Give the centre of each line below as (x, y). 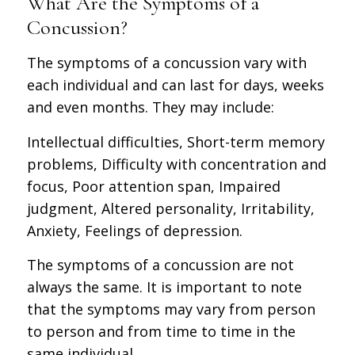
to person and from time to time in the (161, 331)
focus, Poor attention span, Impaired (153, 186)
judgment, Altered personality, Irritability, (170, 208)
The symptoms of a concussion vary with (166, 63)
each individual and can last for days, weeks (175, 85)
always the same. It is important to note (164, 286)
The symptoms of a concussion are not (160, 264)
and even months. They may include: (150, 107)
